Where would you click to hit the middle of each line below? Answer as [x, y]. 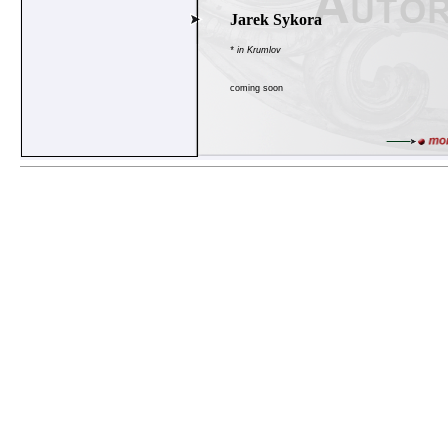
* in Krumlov [255, 50]
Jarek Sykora [276, 19]
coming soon [256, 88]
